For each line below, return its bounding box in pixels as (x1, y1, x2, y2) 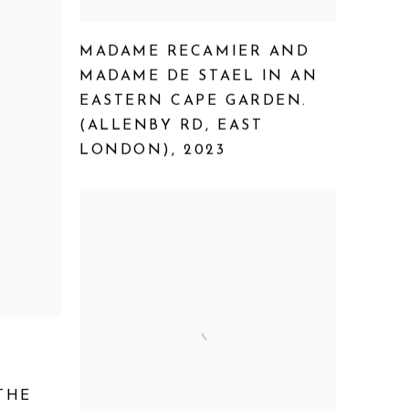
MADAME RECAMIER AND (79, 44, 310, 59)
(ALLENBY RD (79, 118, 206, 133)
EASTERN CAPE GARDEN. (79, 93, 308, 109)
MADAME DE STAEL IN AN (79, 68, 319, 84)
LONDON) (79, 142, 172, 158)
